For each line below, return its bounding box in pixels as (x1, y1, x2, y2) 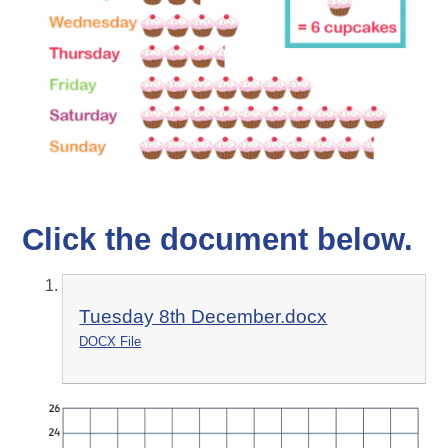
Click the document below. (22, 222, 414, 258)
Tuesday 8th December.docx (79, 306, 328, 328)
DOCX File (79, 334, 142, 350)
